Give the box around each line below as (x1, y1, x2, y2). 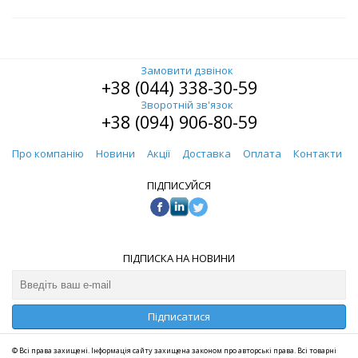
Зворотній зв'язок (141, 97, 233, 113)
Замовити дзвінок (141, 63, 233, 78)
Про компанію (12, 146, 84, 161)
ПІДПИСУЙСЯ (147, 178, 211, 193)
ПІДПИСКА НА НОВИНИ (123, 251, 235, 266)
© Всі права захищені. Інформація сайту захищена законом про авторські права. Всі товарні (12, 345, 336, 356)
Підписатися (148, 309, 210, 324)
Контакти (293, 146, 342, 161)
